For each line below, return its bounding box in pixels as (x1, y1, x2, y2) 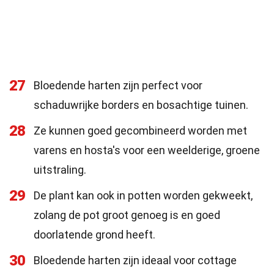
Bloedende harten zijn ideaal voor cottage (34, 254, 237, 267)
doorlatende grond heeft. (34, 228, 155, 241)
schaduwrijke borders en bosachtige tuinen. (34, 98, 248, 111)
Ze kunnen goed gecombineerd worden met (34, 124, 247, 137)
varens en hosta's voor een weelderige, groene (34, 144, 260, 157)
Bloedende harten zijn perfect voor (34, 79, 202, 92)
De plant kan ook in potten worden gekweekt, (34, 189, 253, 202)
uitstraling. (34, 163, 86, 176)
